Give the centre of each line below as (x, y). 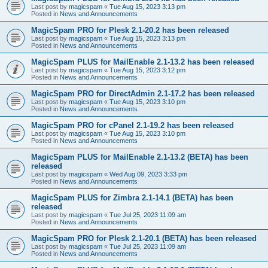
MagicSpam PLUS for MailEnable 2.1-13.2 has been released (143, 62)
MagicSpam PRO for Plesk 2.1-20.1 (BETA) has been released (144, 238)
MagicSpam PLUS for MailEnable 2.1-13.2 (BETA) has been (140, 157)
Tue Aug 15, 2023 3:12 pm (147, 70)
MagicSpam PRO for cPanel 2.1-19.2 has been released (133, 125)
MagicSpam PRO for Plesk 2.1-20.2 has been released (130, 30)
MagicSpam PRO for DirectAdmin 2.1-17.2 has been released (143, 93)
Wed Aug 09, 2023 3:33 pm (148, 174)
